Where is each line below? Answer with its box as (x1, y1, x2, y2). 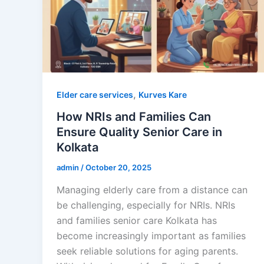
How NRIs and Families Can (57, 110, 211, 124)
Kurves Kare (138, 89, 187, 100)
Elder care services (57, 89, 133, 100)
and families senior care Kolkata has (57, 214, 217, 226)
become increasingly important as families (57, 230, 246, 242)
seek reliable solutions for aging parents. (57, 245, 238, 257)
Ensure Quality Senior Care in (57, 125, 222, 140)
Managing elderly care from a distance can (57, 184, 247, 196)
